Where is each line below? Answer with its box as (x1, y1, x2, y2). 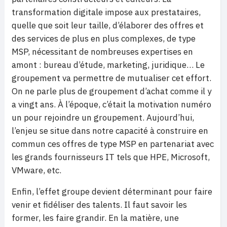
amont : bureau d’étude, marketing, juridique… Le (12, 59, 205, 71)
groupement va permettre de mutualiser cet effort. (12, 72, 211, 84)
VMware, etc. (12, 165, 61, 176)
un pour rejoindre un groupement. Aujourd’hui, (12, 112, 194, 124)
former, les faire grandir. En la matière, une (12, 212, 179, 224)
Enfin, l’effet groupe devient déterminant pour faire (12, 186, 212, 198)
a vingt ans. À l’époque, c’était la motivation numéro (12, 99, 211, 110)
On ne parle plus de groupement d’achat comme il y (12, 86, 211, 97)
